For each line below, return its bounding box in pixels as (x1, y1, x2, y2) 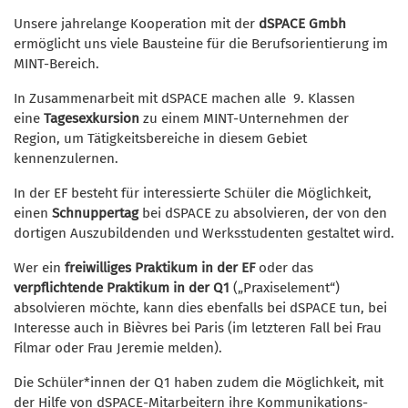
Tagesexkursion (44, 109, 139, 127)
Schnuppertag (52, 204, 138, 221)
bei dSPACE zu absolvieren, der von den (138, 204, 387, 221)
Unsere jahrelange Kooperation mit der (14, 15, 259, 32)
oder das (255, 259, 313, 276)
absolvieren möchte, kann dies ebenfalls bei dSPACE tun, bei (14, 299, 387, 316)
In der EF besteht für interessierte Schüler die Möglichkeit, (14, 184, 372, 201)
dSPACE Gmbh (259, 15, 346, 32)
